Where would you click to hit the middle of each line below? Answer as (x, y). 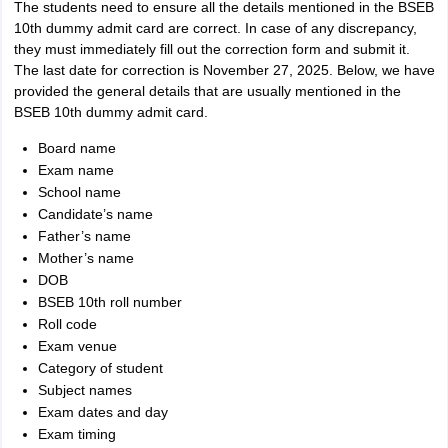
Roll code (67, 324)
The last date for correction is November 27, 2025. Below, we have (224, 70)
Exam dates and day (102, 412)
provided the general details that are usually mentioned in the (207, 91)
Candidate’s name (95, 214)
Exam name (75, 170)
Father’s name (84, 236)
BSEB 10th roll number (109, 302)
